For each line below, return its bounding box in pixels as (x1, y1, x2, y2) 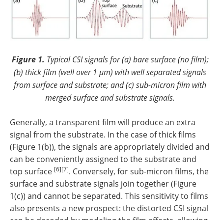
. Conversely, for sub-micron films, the (69, 166, 209, 177)
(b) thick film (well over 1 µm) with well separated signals (14, 67, 206, 78)
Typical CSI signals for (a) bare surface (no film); (46, 54, 209, 65)
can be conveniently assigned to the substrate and (10, 154, 196, 165)
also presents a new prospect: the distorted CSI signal (10, 203, 208, 214)
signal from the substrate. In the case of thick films (10, 129, 196, 140)
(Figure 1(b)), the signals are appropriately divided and (10, 141, 210, 153)
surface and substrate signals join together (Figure (10, 178, 196, 190)
